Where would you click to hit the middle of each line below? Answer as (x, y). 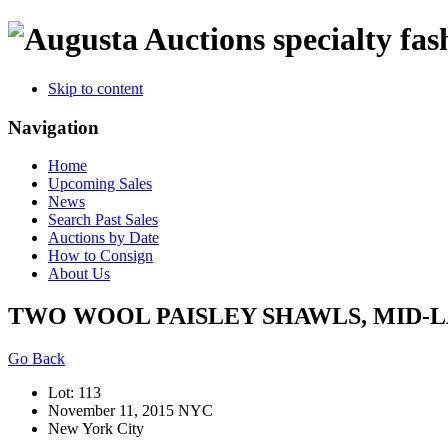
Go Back (36, 359)
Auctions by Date (103, 238)
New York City (96, 429)
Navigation (53, 127)
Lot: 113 (74, 393)
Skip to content (95, 88)
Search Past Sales (103, 220)
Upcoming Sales (100, 184)
